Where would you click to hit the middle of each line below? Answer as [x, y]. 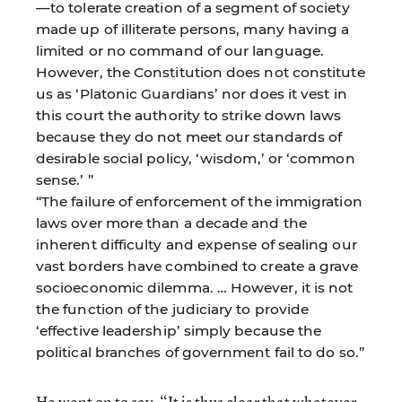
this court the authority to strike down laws [189, 115]
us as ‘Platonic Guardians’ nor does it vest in [192, 93]
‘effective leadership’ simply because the [179, 330]
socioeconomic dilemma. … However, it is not [195, 287]
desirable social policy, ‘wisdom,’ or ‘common [196, 158]
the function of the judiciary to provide [173, 309]
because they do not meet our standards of [189, 136]
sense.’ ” [65, 179]
